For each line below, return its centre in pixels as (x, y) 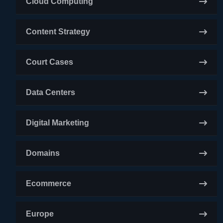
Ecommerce (49, 183)
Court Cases (50, 62)
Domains (43, 153)
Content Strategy (58, 32)
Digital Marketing (57, 123)
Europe (40, 214)
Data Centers (51, 92)
